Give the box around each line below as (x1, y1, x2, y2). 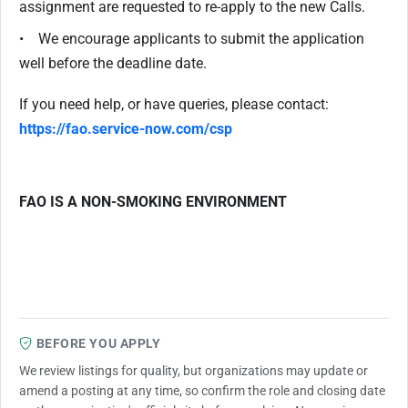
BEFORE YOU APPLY (36, 336, 161, 351)
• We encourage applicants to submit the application (19, 30, 364, 47)
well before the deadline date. (19, 55, 207, 72)
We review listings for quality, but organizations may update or (19, 363, 368, 378)
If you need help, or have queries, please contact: (19, 96, 329, 113)
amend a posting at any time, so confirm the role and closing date (19, 383, 385, 398)
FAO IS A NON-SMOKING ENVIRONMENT (19, 193, 287, 210)
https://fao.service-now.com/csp (19, 120, 232, 138)
